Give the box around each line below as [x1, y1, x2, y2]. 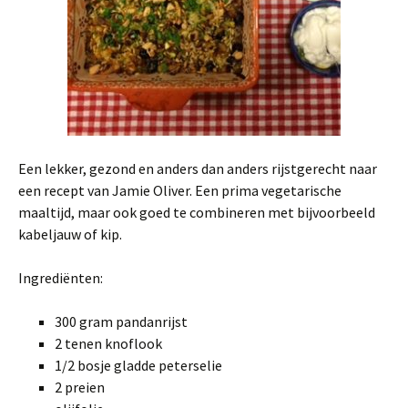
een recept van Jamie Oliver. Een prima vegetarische [18, 181, 342, 199]
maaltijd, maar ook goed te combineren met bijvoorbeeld [18, 203, 375, 221]
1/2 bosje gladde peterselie [55, 356, 222, 374]
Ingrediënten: [18, 269, 103, 287]
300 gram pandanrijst [55, 312, 188, 331]
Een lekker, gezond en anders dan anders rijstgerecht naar [18, 159, 377, 178]
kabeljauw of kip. [18, 225, 122, 243]
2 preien [55, 378, 105, 396]
